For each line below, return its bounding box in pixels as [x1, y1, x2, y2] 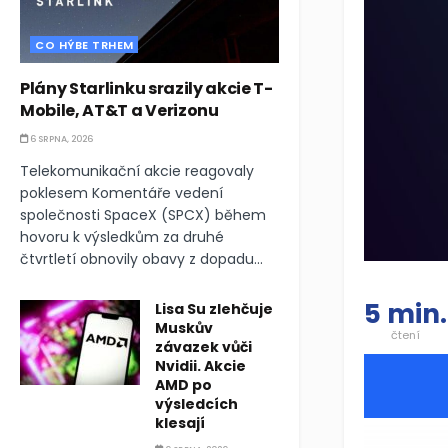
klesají [155, 412, 205, 433]
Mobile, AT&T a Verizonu [20, 98, 219, 122]
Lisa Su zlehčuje [155, 298, 273, 319]
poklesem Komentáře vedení [20, 182, 223, 203]
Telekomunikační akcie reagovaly [20, 160, 254, 181]
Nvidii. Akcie [155, 355, 246, 376]
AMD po [155, 374, 212, 395]
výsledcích [155, 393, 238, 414]
